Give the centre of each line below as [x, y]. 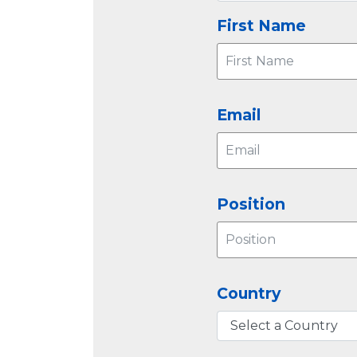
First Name [261, 25]
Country [249, 293]
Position [251, 204]
